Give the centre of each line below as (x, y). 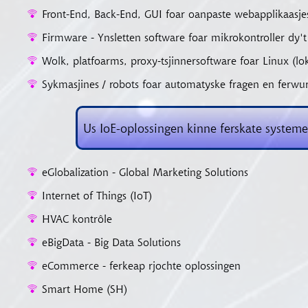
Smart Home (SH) (85, 289)
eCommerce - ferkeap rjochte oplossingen (141, 265)
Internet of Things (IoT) (97, 195)
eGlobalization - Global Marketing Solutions (145, 172)
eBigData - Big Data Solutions (111, 242)
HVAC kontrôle (77, 219)
